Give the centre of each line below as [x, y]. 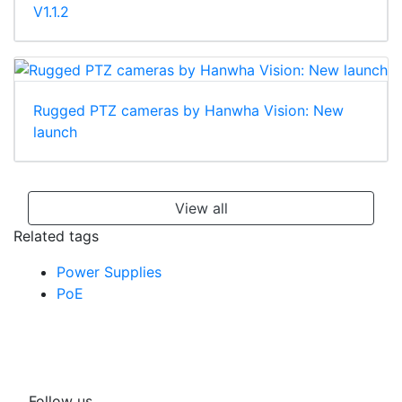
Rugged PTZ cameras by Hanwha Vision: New [188, 110]
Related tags [56, 236]
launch [55, 131]
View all [201, 208]
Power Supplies [109, 271]
